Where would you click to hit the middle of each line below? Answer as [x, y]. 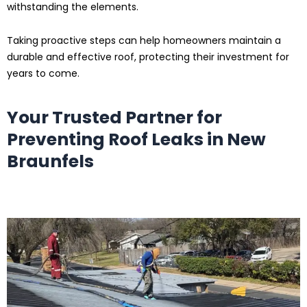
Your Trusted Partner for [114, 118]
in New [235, 140]
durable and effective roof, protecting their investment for [148, 57]
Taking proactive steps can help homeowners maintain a [144, 40]
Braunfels [50, 162]
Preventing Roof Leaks [105, 140]
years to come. [43, 73]
